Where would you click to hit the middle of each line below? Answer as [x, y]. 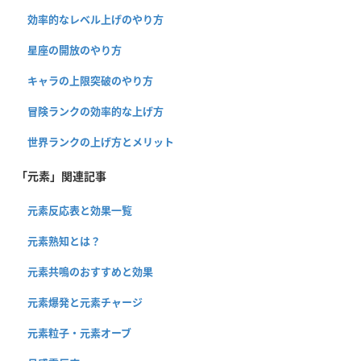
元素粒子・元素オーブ [79, 332]
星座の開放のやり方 [75, 50]
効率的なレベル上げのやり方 [95, 19]
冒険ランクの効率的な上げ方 [95, 111]
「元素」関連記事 [61, 176]
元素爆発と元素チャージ [85, 302]
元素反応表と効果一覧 [80, 210]
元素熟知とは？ [64, 241]
